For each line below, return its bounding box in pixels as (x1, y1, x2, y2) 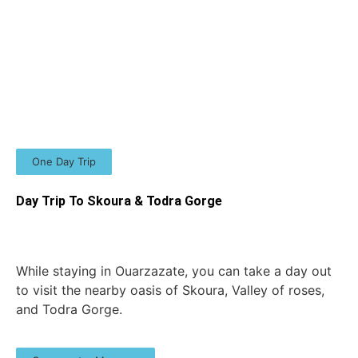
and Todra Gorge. (16, 300, 122, 317)
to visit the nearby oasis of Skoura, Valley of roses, (16, 281, 324, 298)
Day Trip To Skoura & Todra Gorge (16, 193, 222, 209)
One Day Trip (32, 154, 96, 168)
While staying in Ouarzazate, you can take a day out (16, 262, 332, 279)
